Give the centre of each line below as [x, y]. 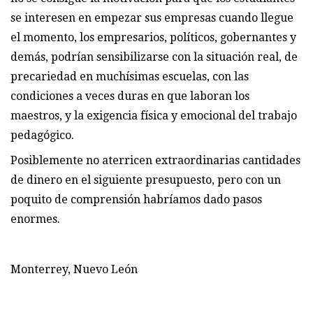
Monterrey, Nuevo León [74, 269]
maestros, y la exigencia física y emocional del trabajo [154, 115]
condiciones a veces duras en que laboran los [130, 96]
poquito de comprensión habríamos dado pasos [136, 199]
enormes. [35, 219]
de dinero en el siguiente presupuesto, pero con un [146, 180]
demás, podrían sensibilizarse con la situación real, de [154, 57]
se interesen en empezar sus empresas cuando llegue [152, 17]
